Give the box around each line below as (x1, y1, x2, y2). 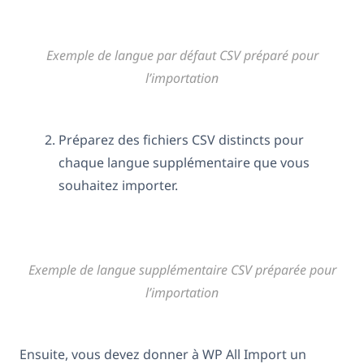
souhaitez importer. (58, 175, 178, 194)
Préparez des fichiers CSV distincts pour (58, 130, 304, 149)
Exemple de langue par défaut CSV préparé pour (45, 45, 318, 64)
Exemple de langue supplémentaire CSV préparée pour (28, 260, 336, 279)
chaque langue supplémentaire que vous (58, 153, 310, 171)
